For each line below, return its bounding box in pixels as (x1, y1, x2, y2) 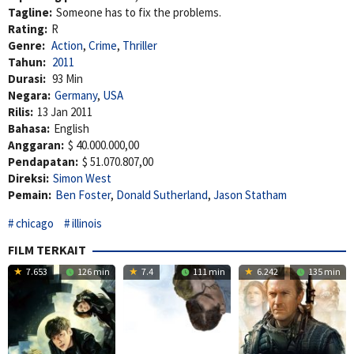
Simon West (53, 171, 111, 186)
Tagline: (8, 5, 52, 21)
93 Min (52, 71, 83, 87)
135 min (306, 265, 341, 278)
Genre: (8, 38, 47, 54)
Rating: (8, 21, 47, 37)
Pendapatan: (8, 154, 78, 170)
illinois (72, 216, 102, 232)
